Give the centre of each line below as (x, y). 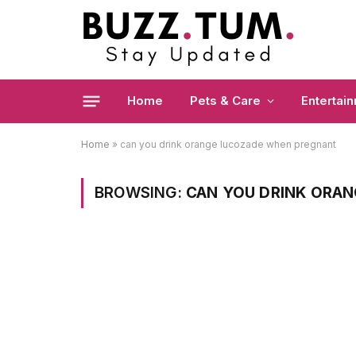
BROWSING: (140, 193)
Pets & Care (225, 101)
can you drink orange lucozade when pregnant (228, 144)
